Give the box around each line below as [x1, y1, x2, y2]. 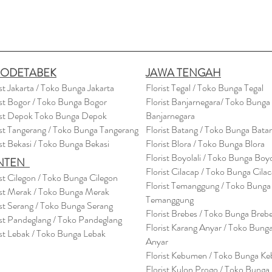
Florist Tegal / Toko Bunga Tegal [146, 81, 263, 95]
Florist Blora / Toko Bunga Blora [146, 137, 265, 151]
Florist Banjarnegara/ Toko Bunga [146, 95, 270, 109]
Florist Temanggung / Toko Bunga [146, 178, 271, 192]
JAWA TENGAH [146, 65, 221, 81]
